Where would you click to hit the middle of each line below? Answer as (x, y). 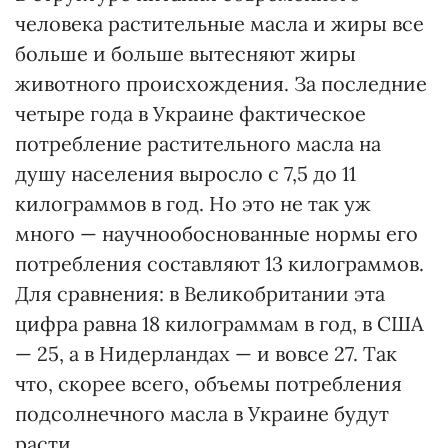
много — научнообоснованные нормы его (216, 233)
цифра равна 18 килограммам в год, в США (219, 323)
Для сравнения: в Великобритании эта (200, 293)
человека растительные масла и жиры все (219, 23)
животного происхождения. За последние (221, 83)
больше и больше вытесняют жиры (185, 53)
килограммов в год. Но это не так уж (193, 203)
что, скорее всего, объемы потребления (208, 383)
